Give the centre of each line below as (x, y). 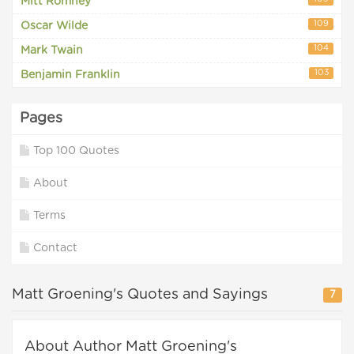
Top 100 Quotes (76, 151)
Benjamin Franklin (70, 75)
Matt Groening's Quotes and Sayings (140, 295)
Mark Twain (52, 51)
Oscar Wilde (54, 26)
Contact (55, 248)
